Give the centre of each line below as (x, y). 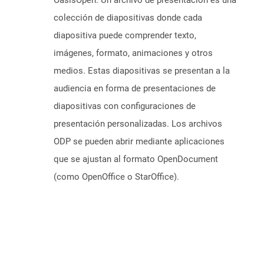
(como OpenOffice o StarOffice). (116, 177)
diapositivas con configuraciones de (125, 106)
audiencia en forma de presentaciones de (135, 89)
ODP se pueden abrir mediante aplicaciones (139, 142)
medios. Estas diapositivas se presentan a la (142, 71)
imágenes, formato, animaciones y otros (133, 53)
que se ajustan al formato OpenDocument (136, 159)
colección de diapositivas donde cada (128, 18)
